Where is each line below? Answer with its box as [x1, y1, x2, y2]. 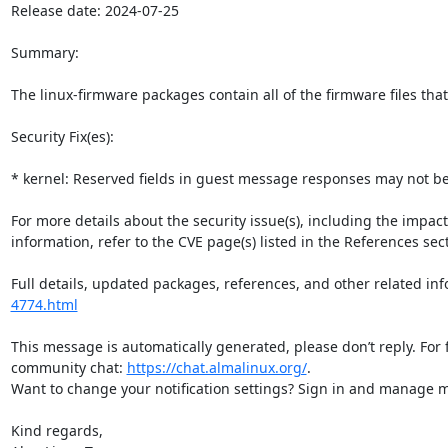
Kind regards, [10, 420, 103, 440]
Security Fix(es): [10, 126, 114, 146]
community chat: [10, 357, 127, 377]
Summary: [10, 42, 79, 62]
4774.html [10, 294, 78, 314]
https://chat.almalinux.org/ [126, 357, 307, 377]
